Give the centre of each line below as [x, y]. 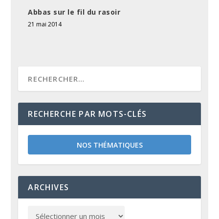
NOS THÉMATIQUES [109, 145]
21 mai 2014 [45, 24]
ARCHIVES [49, 187]
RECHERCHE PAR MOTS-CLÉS [88, 114]
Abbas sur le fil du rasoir [74, 12]
